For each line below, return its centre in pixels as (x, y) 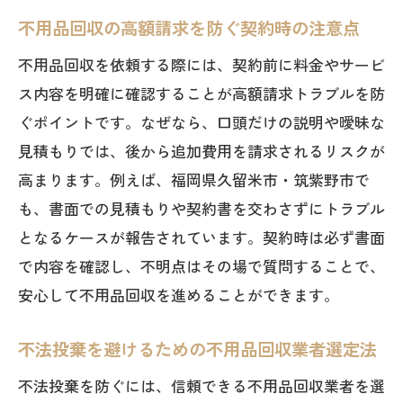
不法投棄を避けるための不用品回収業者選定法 (197, 349)
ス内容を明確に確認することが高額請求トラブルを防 (201, 93)
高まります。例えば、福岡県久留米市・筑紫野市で (194, 179)
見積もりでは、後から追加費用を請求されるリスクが (201, 151)
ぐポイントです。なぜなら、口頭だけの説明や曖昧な (201, 122)
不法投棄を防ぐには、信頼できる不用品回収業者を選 (201, 385)
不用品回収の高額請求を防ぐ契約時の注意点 (189, 28)
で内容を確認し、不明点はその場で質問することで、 (201, 266)
